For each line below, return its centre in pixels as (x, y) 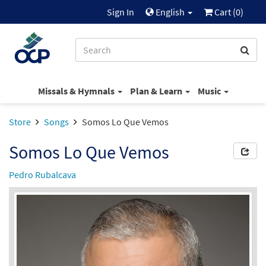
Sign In (121, 12)
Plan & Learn (157, 91)
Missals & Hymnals (77, 91)
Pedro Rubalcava (42, 175)
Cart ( (224, 12)
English (170, 12)
